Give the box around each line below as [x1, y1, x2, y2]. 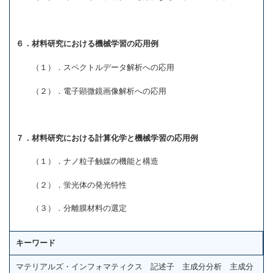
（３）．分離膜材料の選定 [16, 204, 127, 213]
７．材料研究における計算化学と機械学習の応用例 [16, 133, 198, 143]
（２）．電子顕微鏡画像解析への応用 [16, 86, 166, 96]
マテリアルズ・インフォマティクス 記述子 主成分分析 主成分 [16, 262, 253, 272]
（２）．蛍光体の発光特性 [16, 180, 127, 190]
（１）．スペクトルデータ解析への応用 [16, 62, 174, 72]
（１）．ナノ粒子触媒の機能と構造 [16, 157, 158, 166]
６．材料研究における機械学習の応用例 [16, 39, 158, 49]
